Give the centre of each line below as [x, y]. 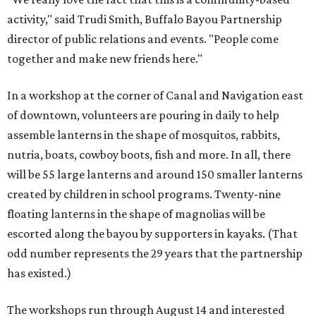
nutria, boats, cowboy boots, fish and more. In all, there [149, 155]
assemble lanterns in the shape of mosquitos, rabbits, [144, 135]
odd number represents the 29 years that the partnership [155, 254]
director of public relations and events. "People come [143, 39]
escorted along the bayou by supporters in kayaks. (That [152, 234]
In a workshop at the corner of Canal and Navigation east [155, 96]
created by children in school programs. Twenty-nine [144, 194]
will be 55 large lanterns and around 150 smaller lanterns [155, 175]
